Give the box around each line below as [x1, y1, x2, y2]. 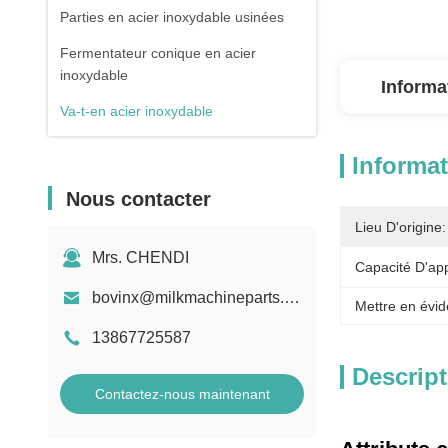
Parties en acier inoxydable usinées [60, 9, 284, 25]
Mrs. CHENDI [92, 249, 189, 266]
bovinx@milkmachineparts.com [284, 289, 300, 306]
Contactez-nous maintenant [94, 386, 270, 402]
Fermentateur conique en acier [60, 45, 256, 61]
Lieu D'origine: [355, 219, 446, 235]
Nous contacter [66, 188, 211, 210]
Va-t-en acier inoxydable [60, 103, 213, 119]
